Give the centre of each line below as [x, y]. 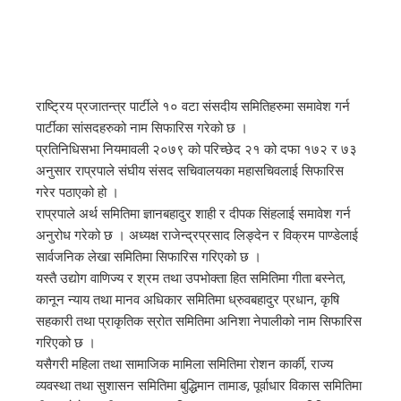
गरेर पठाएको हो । [77, 192]
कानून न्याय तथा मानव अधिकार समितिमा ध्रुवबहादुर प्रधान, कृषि [188, 300]
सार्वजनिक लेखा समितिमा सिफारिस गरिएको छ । [149, 257]
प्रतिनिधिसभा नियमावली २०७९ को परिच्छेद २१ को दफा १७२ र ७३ [196, 149]
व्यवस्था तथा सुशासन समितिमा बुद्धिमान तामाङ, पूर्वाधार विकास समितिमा [199, 386]
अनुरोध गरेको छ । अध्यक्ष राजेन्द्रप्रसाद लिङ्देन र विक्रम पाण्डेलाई [197, 235]
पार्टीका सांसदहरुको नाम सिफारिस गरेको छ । [142, 128]
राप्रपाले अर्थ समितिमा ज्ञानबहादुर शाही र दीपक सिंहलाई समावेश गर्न [193, 214]
